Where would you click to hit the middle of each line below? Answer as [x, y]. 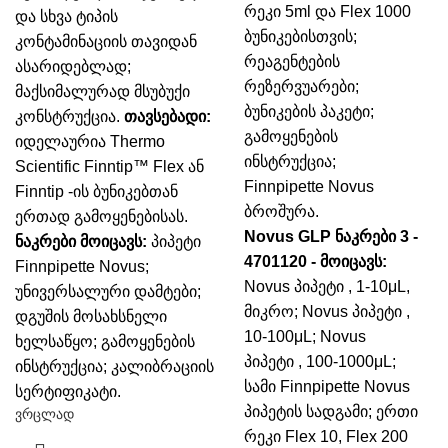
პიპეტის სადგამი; [308, 411]
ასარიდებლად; [73, 66]
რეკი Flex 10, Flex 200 [326, 436]
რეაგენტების [292, 61]
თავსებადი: [167, 116]
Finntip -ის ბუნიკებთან [96, 191]
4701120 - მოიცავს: [315, 261]
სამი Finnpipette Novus [327, 386]
